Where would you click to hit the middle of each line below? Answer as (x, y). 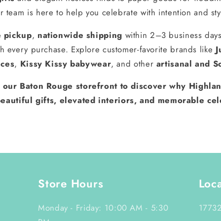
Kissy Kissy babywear (66, 63)
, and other (134, 63)
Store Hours (71, 184)
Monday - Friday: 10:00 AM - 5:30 (103, 208)
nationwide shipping (80, 35)
